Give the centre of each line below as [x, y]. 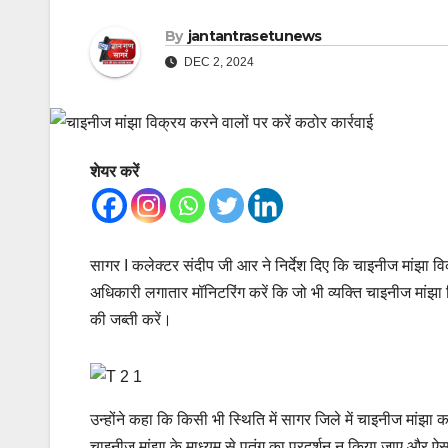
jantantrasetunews [254, 36]
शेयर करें [114, 172]
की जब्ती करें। [131, 320]
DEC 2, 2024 [217, 62]
